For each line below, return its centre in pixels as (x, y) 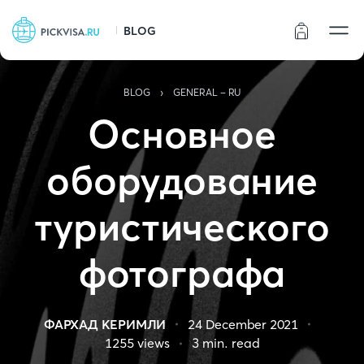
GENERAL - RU (207, 92)
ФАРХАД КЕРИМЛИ (105, 324)
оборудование (182, 180)
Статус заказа (243, 33)
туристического (182, 226)
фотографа (182, 273)
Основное (182, 134)
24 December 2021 (243, 324)
